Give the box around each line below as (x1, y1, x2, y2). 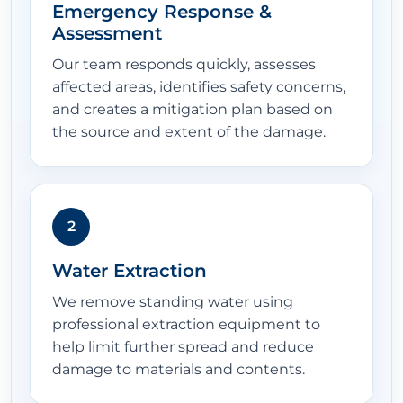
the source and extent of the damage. (52, 123, 326, 141)
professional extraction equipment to (52, 316, 320, 334)
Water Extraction (52, 260, 207, 282)
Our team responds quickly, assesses (52, 56, 316, 74)
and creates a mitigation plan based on (52, 101, 333, 119)
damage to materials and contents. (52, 361, 305, 379)
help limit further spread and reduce (52, 338, 314, 356)
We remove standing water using (52, 293, 293, 311)
